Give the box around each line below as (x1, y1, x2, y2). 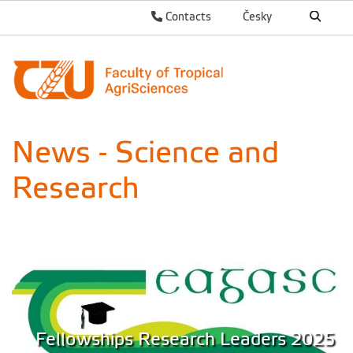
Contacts (162, 10, 211, 23)
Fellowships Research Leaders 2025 (35, 329, 335, 350)
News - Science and (12, 136, 279, 169)
